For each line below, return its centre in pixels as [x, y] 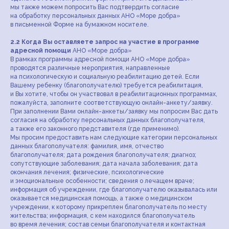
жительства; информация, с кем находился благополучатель [102, 216]
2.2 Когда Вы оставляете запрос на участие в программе [105, 42]
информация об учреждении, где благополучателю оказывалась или [114, 190]
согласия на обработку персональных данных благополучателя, [108, 120]
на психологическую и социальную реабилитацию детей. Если [105, 77]
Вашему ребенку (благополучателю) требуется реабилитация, [107, 85]
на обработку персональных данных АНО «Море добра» [95, 16]
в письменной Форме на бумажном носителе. [79, 25]
